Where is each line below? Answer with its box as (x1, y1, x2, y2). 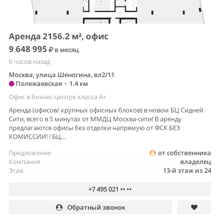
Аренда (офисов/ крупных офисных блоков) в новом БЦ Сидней (9, 106, 203, 115)
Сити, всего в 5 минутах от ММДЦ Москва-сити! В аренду (9, 114, 182, 124)
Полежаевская (14, 79, 62, 88)
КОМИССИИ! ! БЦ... (9, 132, 65, 141)
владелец (180, 157, 211, 166)
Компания (9, 157, 40, 166)
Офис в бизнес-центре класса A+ (9, 92, 106, 102)
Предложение (9, 148, 51, 158)
